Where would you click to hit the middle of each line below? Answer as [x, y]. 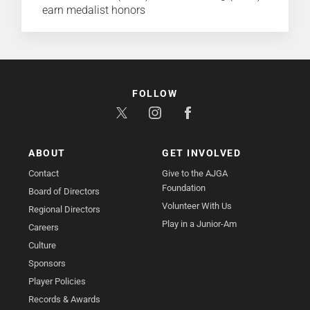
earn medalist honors [94, 10]
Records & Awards [65, 300]
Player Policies [57, 282]
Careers [44, 228]
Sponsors [47, 264]
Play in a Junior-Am [199, 224]
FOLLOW [155, 94]
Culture [43, 246]
